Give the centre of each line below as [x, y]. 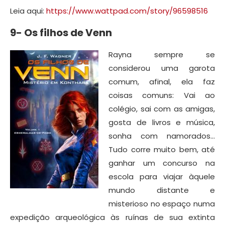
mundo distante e [162, 190]
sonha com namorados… [162, 136]
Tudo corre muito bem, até [162, 149]
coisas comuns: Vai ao [162, 95]
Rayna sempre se [162, 54]
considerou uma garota [162, 68]
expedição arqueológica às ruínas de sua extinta [113, 217]
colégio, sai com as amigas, [162, 108]
